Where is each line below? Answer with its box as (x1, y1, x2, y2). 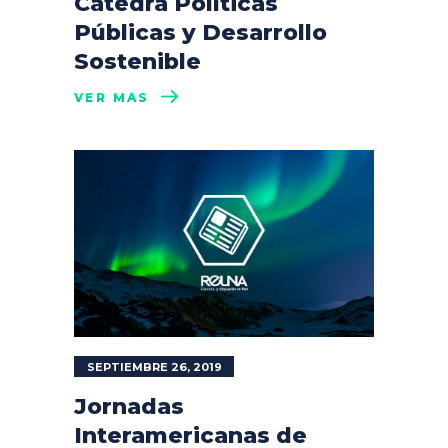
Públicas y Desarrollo (74, 18, 327, 46)
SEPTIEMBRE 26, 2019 (87, 360, 222, 374)
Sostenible (74, 47, 201, 75)
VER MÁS (74, 89, 150, 105)
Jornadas (74, 393, 184, 420)
